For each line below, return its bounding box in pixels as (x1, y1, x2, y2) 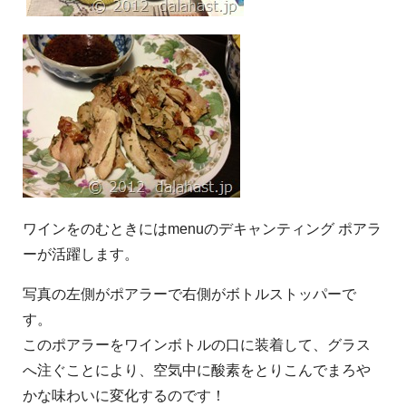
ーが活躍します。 (23, 246, 139, 262)
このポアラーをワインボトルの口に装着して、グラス (23, 336, 371, 353)
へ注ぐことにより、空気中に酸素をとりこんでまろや (23, 362, 371, 378)
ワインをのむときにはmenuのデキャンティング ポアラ (23, 220, 382, 237)
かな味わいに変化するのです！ (23, 387, 226, 403)
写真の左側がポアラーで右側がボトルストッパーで (23, 285, 356, 302)
